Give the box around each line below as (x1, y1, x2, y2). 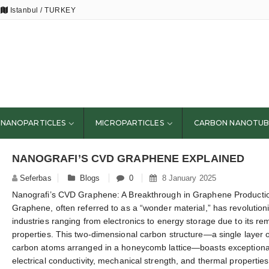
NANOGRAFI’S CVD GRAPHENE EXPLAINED (11, 152, 245, 165)
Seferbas (19, 173, 52, 183)
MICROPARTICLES (95, 118, 164, 127)
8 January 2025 (157, 173, 216, 183)
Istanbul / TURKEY (8, 6, 76, 14)
